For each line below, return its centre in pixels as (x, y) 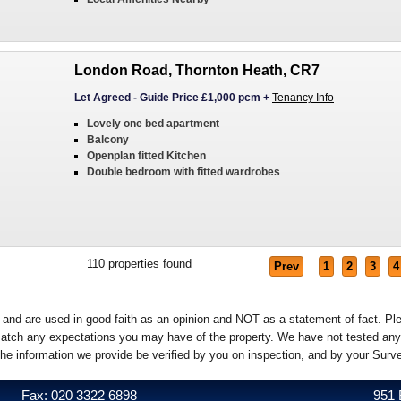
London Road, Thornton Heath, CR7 (197, 70)
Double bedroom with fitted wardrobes (183, 172)
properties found (148, 264)
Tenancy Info (303, 98)
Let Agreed (102, 98)
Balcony (108, 140)
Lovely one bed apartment (153, 124)
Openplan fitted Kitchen (146, 156)
